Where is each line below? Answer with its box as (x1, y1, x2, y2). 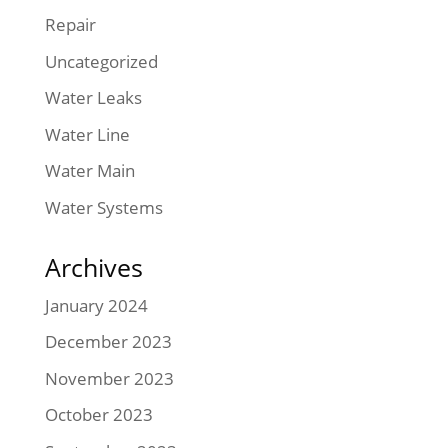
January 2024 (44, 293, 148, 317)
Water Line (44, 122, 130, 146)
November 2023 (44, 366, 174, 390)
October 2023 (44, 403, 153, 427)
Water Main (44, 159, 135, 183)
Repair (44, 13, 96, 37)
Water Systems (44, 195, 163, 219)
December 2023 (44, 330, 172, 354)
